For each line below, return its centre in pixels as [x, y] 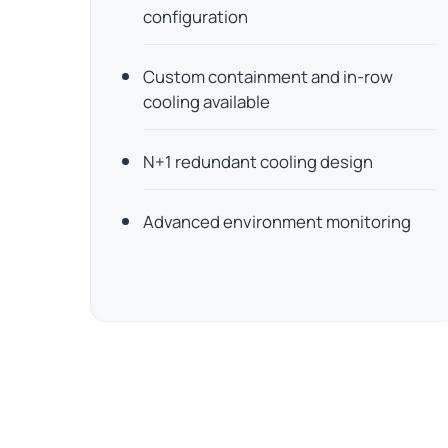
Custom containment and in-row [267, 77]
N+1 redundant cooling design [257, 162]
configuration [195, 17]
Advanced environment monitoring [276, 222]
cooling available [206, 102]
